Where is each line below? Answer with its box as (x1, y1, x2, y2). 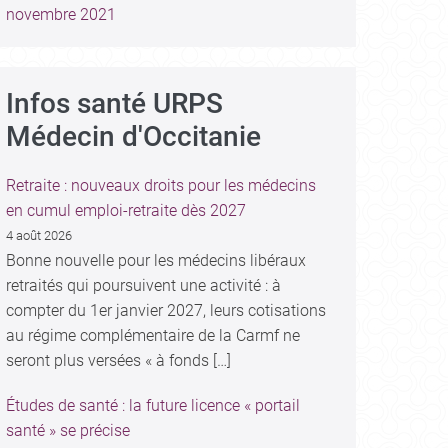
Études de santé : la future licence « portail (5, 396, 300, 415)
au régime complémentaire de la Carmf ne (5, 326, 300, 345)
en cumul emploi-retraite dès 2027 (5, 201, 246, 220)
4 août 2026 (5, 228, 72, 243)
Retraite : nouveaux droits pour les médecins (5, 176, 316, 195)
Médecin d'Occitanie (5, 120, 261, 153)
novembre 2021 (5, 5, 116, 24)
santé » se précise (5, 421, 130, 440)
